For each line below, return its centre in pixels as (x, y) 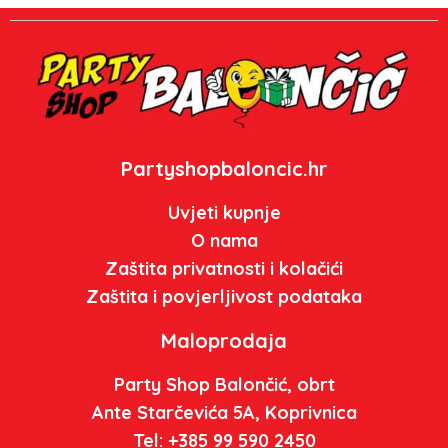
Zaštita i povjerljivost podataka (224, 297)
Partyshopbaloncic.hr (224, 169)
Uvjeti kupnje (224, 213)
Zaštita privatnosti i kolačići (224, 269)
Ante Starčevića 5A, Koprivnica (224, 413)
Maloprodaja (224, 341)
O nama (224, 241)
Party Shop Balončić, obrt (224, 385)
